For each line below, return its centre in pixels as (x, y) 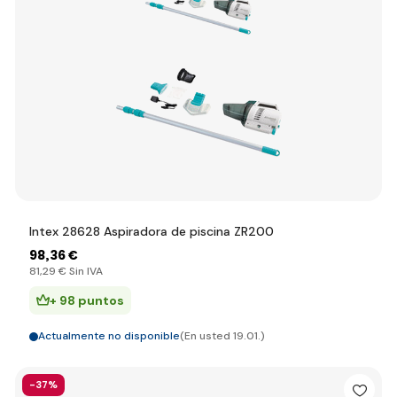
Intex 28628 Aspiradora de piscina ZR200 (152, 231)
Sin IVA (85, 271)
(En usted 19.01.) (222, 336)
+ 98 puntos (87, 300)
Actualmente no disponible (109, 336)
